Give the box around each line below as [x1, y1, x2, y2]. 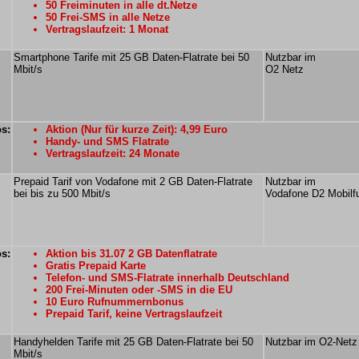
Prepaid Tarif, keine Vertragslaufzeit [46, 308, 222, 320]
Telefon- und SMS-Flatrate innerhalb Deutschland [46, 272, 289, 284]
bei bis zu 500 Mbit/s [14, 188, 111, 200]
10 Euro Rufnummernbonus [46, 296, 184, 308]
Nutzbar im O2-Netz [265, 336, 357, 348]
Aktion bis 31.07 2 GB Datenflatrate [46, 248, 217, 260]
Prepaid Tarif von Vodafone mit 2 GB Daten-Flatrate [14, 175, 252, 188]
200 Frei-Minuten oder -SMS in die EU [46, 284, 232, 296]
